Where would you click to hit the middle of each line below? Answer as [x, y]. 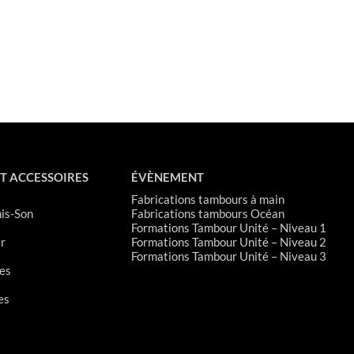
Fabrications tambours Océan [207, 213]
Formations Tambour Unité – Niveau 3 [228, 256]
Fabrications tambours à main [207, 199]
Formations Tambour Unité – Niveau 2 [228, 241]
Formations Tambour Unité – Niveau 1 [228, 227]
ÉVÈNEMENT [167, 177]
